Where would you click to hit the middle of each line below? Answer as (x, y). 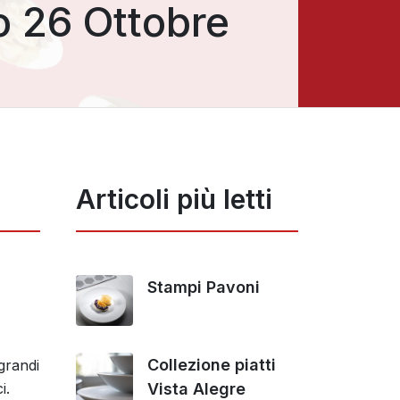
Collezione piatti (212, 364)
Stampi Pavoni (204, 287)
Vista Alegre (196, 388)
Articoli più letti (174, 199)
